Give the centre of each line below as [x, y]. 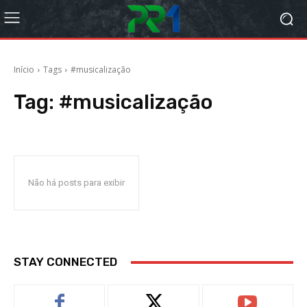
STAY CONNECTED [65, 262]
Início [24, 70]
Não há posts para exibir [76, 183]
